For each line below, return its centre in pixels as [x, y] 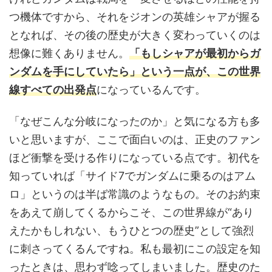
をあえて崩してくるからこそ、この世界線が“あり [131, 212]
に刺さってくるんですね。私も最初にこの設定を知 [135, 249]
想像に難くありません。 [69, 53]
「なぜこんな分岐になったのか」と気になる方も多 [135, 121]
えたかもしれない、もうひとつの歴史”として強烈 [131, 231]
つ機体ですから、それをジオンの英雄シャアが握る [135, 17]
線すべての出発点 [53, 90]
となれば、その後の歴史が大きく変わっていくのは [135, 35]
